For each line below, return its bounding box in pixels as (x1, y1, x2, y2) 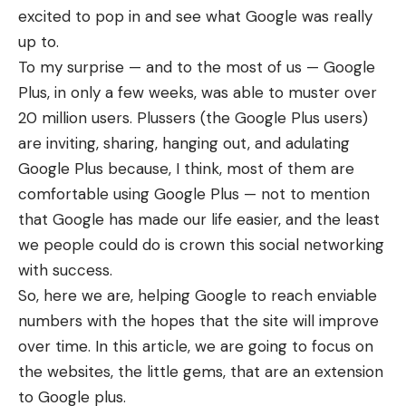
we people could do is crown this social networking (18, 235, 384, 255)
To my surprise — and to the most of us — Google (18, 57, 375, 77)
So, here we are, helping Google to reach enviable (18, 285, 377, 305)
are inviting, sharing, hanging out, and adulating (18, 133, 350, 153)
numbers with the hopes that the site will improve (18, 311, 379, 331)
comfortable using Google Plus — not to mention (18, 184, 370, 204)
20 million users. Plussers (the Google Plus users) (18, 108, 368, 128)
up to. (18, 32, 59, 52)
